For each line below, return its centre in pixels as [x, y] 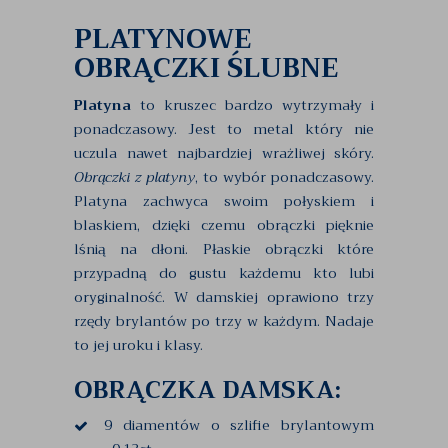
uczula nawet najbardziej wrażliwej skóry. [224, 152]
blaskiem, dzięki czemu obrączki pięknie [224, 224]
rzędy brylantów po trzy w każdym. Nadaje [224, 320]
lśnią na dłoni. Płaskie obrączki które [224, 248]
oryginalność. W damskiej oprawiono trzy [224, 296]
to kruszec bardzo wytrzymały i [252, 104]
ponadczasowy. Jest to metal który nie [224, 128]
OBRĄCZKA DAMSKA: [207, 389]
